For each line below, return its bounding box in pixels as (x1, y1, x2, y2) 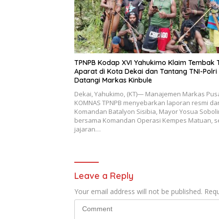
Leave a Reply (74, 170, 133, 181)
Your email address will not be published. (74, 186, 202, 196)
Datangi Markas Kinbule (74, 75, 152, 85)
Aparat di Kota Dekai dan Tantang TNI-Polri (74, 66, 217, 76)
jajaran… (74, 124, 101, 133)
